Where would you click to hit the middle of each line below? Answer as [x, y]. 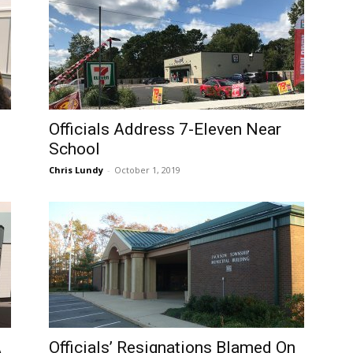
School [74, 149]
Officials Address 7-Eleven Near [165, 129]
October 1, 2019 [147, 170]
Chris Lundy [76, 170]
